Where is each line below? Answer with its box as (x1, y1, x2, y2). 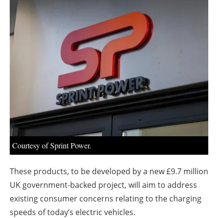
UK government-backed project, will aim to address (10, 179, 197, 190)
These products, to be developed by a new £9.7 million (10, 165, 208, 177)
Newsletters (86, 19, 142, 34)
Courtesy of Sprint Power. (12, 140, 91, 150)
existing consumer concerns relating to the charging (10, 193, 201, 204)
